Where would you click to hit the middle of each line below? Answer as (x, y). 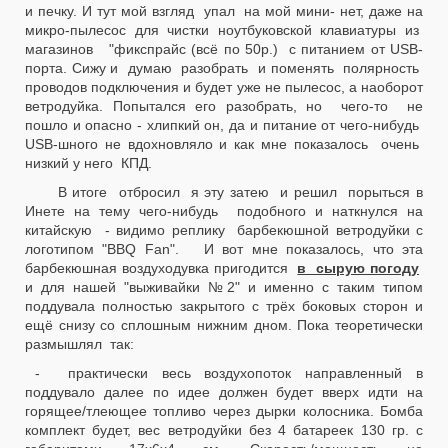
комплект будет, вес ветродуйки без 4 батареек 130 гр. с (224, 430)
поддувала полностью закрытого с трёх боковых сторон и (224, 306)
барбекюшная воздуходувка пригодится (161, 268)
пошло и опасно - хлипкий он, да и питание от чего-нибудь (224, 125)
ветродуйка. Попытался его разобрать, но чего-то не (224, 106)
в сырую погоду (358, 268)
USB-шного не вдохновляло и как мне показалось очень (224, 144)
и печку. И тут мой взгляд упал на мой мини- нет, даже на (224, 11)
